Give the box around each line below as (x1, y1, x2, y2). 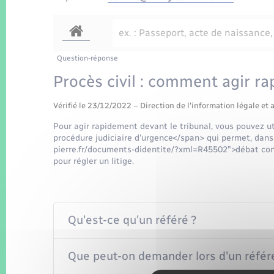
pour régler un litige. (53, 156, 134, 167)
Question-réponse (57, 53, 118, 62)
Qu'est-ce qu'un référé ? (67, 212, 197, 227)
